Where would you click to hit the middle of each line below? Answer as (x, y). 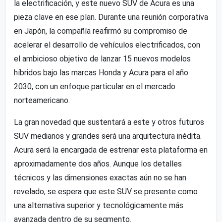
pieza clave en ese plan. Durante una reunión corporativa (111, 17)
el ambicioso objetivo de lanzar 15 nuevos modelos (102, 58)
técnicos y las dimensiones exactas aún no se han (100, 177)
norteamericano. (42, 100)
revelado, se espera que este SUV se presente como (106, 191)
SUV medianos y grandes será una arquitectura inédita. (108, 136)
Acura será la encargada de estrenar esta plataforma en (111, 150)
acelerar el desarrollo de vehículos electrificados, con (107, 45)
